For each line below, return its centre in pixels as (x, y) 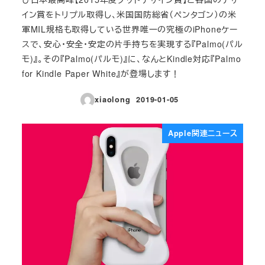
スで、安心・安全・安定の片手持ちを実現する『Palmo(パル (132, 44)
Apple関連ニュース (203, 133)
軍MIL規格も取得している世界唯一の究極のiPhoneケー (130, 29)
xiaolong (113, 100)
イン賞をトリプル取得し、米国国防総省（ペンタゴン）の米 (129, 14)
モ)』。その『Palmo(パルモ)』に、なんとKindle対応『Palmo (131, 59)
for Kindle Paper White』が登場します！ (101, 74)
